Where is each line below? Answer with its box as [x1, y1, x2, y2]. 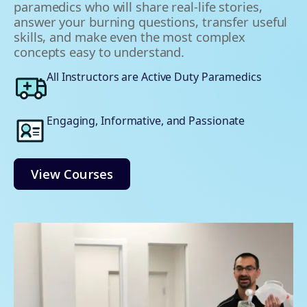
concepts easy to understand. [14, 43, 185, 61]
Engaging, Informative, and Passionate [47, 113, 245, 129]
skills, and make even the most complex [14, 28, 246, 46]
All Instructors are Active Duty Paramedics [47, 69, 262, 85]
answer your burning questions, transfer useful [14, 13, 288, 31]
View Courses [31, 165, 113, 183]
